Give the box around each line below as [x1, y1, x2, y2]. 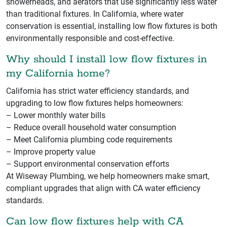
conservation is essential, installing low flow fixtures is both [6, 21, 217, 31]
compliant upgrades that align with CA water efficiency [6, 183, 201, 193]
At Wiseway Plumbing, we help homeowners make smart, [6, 171, 209, 181]
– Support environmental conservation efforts [6, 159, 169, 169]
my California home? [6, 66, 110, 81]
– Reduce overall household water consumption [6, 122, 176, 132]
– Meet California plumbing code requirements [6, 134, 172, 144]
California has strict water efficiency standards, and [6, 86, 189, 96]
